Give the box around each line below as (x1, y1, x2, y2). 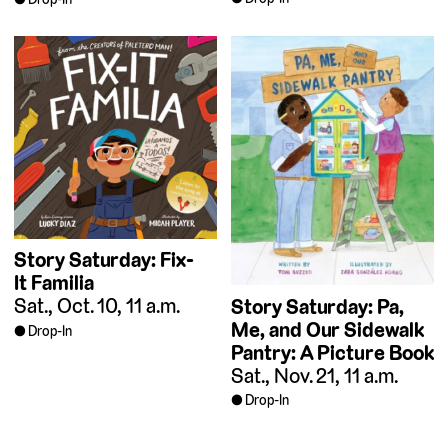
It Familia (14, 269, 94, 297)
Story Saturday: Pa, (231, 292, 405, 320)
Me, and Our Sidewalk (231, 315, 424, 343)
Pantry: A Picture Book (231, 338, 434, 366)
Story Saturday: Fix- (14, 246, 194, 274)
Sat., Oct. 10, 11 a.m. (14, 292, 180, 320)
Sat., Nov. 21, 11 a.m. (231, 361, 398, 389)
